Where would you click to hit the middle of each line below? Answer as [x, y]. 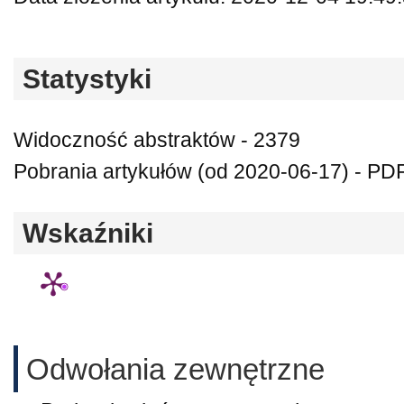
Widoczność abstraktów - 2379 [157, 140]
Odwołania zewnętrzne [175, 370]
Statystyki [87, 78]
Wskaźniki [88, 233]
